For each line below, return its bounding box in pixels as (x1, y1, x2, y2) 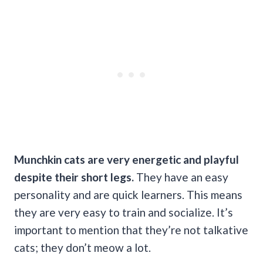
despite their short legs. (14, 170, 134, 184)
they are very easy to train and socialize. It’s (14, 205, 233, 219)
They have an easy (134, 170, 228, 184)
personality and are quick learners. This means (14, 188, 242, 201)
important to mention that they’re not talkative (14, 223, 248, 237)
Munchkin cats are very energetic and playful (14, 153, 239, 166)
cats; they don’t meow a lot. (14, 241, 151, 254)
